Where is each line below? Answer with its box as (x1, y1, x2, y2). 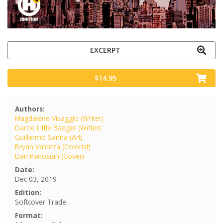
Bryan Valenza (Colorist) (15, 141, 91, 151)
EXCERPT (90, 45, 120, 55)
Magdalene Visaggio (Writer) (15, 113, 104, 123)
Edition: (15, 187, 41, 197)
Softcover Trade (15, 197, 66, 207)
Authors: (15, 104, 45, 113)
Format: (15, 210, 43, 220)
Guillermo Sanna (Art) (15, 132, 83, 142)
